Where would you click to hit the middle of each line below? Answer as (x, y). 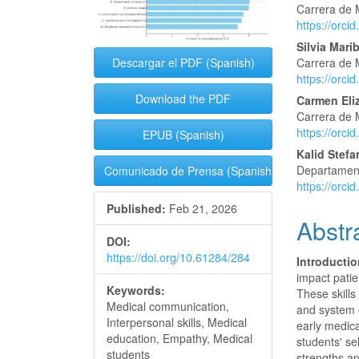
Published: (136, 209)
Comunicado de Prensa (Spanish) (190, 171)
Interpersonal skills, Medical (177, 323)
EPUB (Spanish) (183, 135)
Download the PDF (184, 99)
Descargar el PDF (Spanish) (183, 63)
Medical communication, (168, 307)
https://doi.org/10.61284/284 (178, 258)
